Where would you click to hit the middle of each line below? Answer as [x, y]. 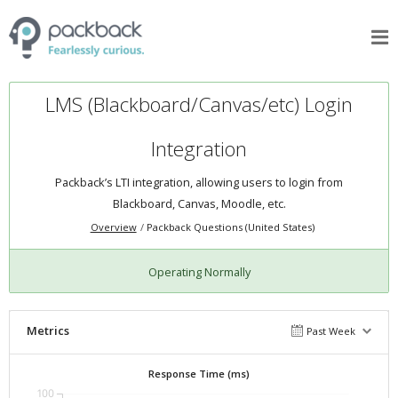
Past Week [331, 330]
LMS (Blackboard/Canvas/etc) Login [199, 105]
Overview [113, 227]
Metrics [48, 330]
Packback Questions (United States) [230, 227]
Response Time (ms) [199, 373]
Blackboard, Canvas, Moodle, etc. [199, 204]
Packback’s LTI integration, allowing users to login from [199, 183]
